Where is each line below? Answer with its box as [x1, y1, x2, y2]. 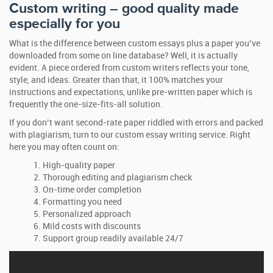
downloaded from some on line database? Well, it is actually [9, 51, 238, 60]
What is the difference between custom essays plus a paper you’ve [9, 39, 260, 48]
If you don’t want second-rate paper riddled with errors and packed [9, 118, 263, 127]
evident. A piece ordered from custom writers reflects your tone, [9, 63, 249, 73]
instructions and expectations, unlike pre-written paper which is [9, 88, 252, 97]
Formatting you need [43, 197, 122, 207]
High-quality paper [43, 161, 115, 170]
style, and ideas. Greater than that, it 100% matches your [9, 76, 223, 85]
